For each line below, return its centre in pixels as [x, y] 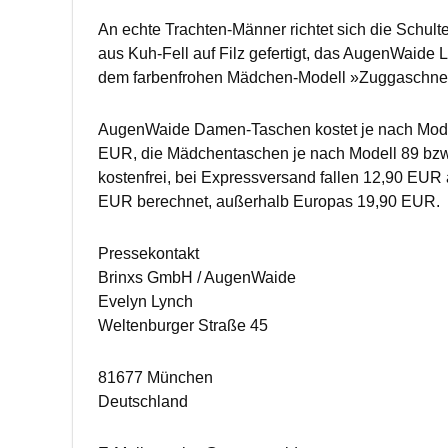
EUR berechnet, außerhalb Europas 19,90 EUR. [269, 201]
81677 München [155, 377]
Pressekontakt [148, 253]
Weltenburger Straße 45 [183, 325]
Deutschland [143, 401]
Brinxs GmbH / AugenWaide [197, 277]
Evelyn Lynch [145, 301]
